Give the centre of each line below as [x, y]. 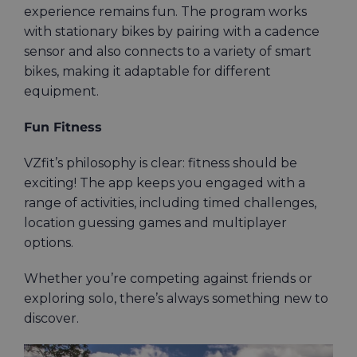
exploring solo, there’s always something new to [176, 298]
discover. [51, 318]
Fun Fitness [63, 127]
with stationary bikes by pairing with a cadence [172, 31]
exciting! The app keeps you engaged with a [165, 182]
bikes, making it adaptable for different [147, 71]
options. [50, 242]
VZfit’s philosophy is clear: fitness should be [161, 163]
